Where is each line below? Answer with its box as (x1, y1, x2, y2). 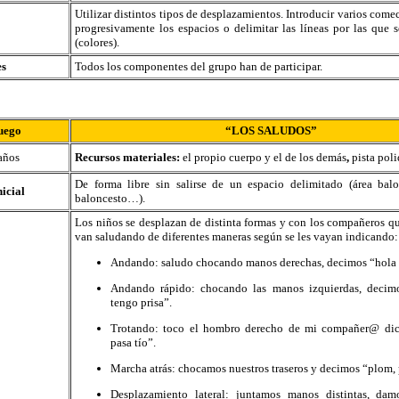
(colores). (75, 36, 119, 49)
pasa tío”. (110, 336, 156, 349)
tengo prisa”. (110, 296, 172, 309)
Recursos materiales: (75, 151, 183, 164)
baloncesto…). (75, 191, 145, 205)
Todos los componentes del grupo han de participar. (75, 60, 322, 73)
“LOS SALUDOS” (224, 124, 317, 137)
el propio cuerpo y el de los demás (183, 151, 346, 164)
